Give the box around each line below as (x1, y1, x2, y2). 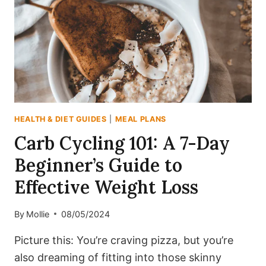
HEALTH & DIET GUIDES (14, 114, 107, 123)
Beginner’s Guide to (14, 154, 182, 177)
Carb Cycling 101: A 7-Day (14, 132, 230, 155)
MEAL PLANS (115, 114, 166, 123)
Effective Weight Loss (14, 176, 198, 199)
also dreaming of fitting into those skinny (14, 251, 221, 264)
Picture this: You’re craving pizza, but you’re (14, 233, 233, 246)
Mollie (26, 208, 50, 219)
